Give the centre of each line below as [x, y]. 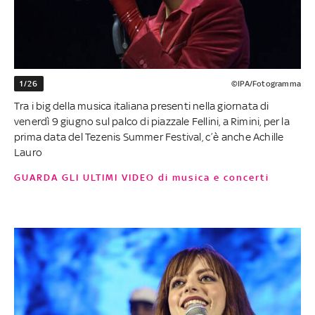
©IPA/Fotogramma [266, 83]
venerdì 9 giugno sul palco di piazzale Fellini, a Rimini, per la [152, 121]
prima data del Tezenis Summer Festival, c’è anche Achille [149, 136]
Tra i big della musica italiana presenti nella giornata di [142, 105]
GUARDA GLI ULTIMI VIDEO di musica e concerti [146, 177]
